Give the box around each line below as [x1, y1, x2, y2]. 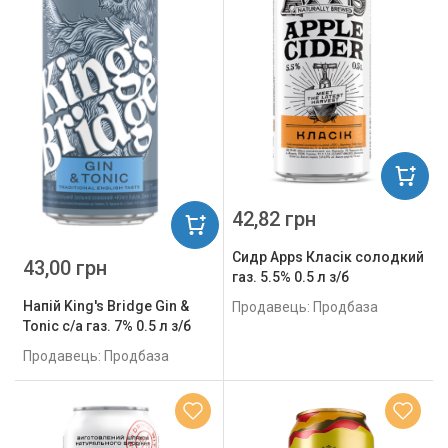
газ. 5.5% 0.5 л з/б [232, 268, 349, 285]
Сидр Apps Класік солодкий [232, 248, 424, 265]
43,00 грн [23, 256, 107, 281]
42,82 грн [232, 206, 316, 231]
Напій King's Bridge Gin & [23, 298, 189, 315]
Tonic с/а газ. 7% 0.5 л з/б [23, 318, 191, 335]
